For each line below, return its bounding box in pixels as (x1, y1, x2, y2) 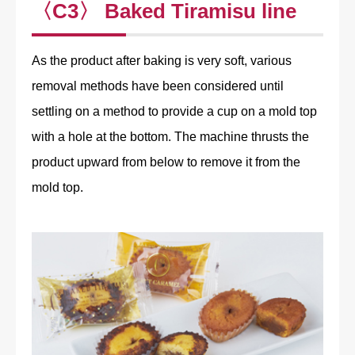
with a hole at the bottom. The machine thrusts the (32, 130, 309, 144)
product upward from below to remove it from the (32, 155, 300, 170)
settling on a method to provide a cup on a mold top (32, 105, 317, 119)
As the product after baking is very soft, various (32, 54, 292, 68)
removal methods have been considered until (32, 79, 284, 94)
